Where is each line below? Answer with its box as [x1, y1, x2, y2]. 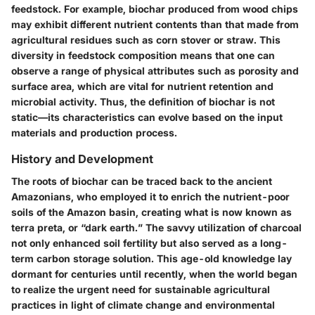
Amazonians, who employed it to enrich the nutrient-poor [11, 191, 290, 203]
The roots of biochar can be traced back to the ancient [11, 175, 272, 188]
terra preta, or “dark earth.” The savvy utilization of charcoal [11, 221, 302, 234]
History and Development [11, 152, 153, 167]
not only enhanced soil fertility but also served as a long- [11, 237, 288, 250]
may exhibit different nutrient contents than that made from [11, 18, 299, 31]
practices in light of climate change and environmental [11, 299, 275, 311]
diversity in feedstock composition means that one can [11, 49, 275, 62]
